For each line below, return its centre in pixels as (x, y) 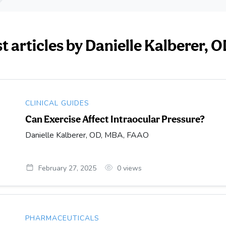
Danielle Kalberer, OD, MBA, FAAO (87, 135)
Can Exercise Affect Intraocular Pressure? (115, 119)
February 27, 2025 (67, 168)
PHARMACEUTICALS (63, 218)
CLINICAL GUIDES (58, 103)
